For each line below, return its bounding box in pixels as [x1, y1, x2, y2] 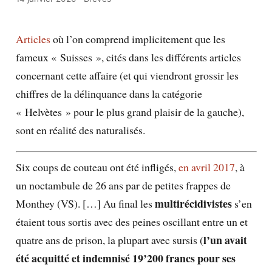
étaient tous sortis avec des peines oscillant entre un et [15, 214, 248, 229]
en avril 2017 [178, 159, 235, 174]
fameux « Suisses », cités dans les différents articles [15, 49, 241, 64]
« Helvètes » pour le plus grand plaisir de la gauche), [15, 104, 244, 119]
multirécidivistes [154, 195, 232, 211]
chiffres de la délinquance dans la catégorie [15, 86, 202, 101]
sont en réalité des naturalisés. [15, 122, 145, 137]
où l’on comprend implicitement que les [50, 31, 225, 46]
